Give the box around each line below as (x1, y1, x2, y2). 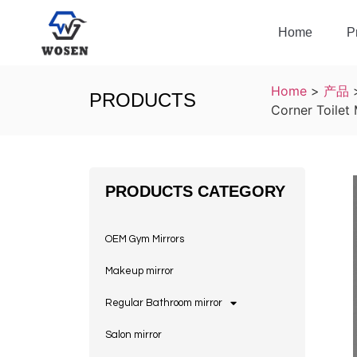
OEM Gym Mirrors (105, 233, 184, 245)
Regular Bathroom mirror (105, 297, 222, 309)
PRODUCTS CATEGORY (105, 182, 285, 201)
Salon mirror (105, 329, 162, 341)
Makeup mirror (105, 265, 174, 277)
